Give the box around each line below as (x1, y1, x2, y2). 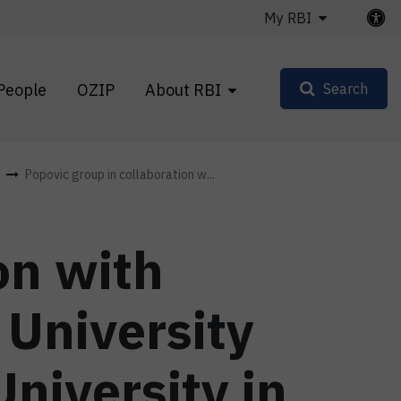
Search (323, 80, 368, 98)
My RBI (264, 9, 311, 27)
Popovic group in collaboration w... (25, 166, 215, 183)
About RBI (145, 79, 221, 100)
